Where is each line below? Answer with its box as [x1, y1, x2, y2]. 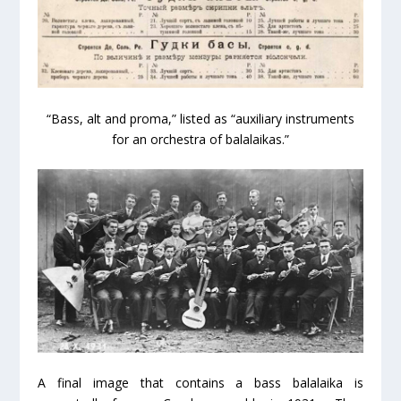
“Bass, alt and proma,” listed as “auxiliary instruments [47, 109, 354, 127]
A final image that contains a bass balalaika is [38, 374, 363, 392]
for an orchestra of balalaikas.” [112, 130, 289, 148]
